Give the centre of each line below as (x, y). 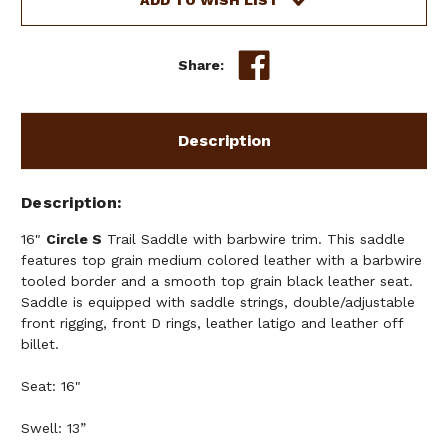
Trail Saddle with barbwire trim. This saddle (253, 239)
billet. (40, 344)
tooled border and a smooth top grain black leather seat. (217, 281)
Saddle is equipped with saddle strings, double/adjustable (218, 302)
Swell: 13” (53, 428)
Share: (201, 65)
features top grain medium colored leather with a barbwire (221, 260)
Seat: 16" (51, 386)
